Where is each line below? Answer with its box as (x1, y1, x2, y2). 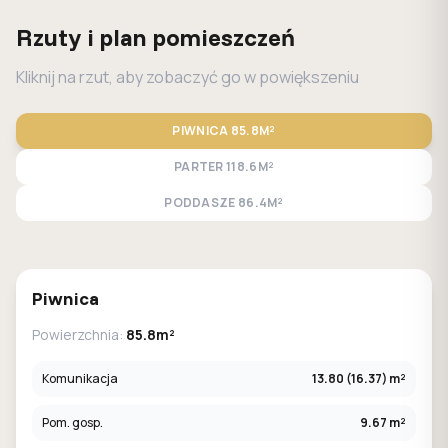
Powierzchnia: (32, 325, 126, 344)
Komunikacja (42, 370, 118, 387)
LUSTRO (160, 270, 214, 287)
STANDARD (48, 270, 121, 287)
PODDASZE (164, 194, 236, 211)
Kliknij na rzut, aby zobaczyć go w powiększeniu (16, 66, 359, 88)
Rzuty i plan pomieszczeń (16, 22, 295, 52)
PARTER (173, 158, 224, 175)
